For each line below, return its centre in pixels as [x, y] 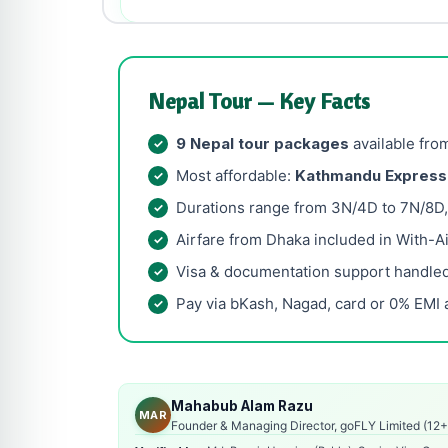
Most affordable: [235, 175]
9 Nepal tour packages [262, 143]
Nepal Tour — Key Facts [259, 101]
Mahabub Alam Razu [242, 406]
